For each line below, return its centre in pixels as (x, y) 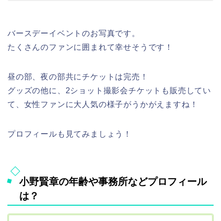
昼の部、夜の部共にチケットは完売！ (78, 76)
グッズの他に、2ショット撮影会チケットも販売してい (109, 90)
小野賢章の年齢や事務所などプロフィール (113, 182)
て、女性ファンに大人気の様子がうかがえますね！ (103, 104)
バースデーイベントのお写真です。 (74, 33)
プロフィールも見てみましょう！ (70, 134)
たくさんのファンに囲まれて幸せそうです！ (90, 47)
